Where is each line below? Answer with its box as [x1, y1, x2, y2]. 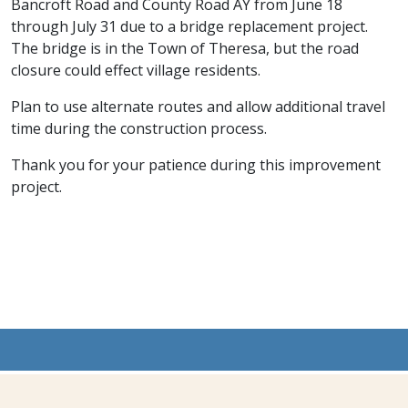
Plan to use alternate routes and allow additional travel [11, 96, 385, 117]
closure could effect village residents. [11, 59, 264, 80]
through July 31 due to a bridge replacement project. [11, 15, 368, 36]
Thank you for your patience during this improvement [11, 154, 381, 175]
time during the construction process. [11, 117, 267, 138]
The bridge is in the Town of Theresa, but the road [11, 37, 359, 58]
